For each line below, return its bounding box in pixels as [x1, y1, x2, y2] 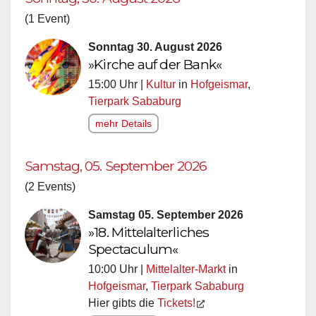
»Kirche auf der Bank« [88, 56, 222, 73]
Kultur [146, 78, 176, 91]
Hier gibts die [88, 297, 157, 310]
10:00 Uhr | [88, 263, 146, 276]
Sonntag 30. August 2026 [88, 41, 222, 54]
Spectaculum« [88, 241, 178, 258]
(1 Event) [25, 13, 70, 25]
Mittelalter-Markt [146, 263, 226, 276]
